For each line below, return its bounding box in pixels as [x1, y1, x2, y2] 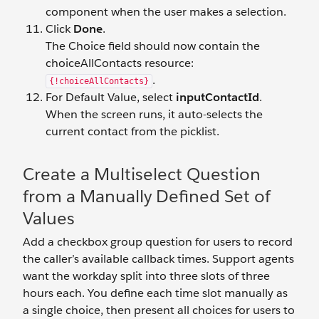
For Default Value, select [46, 89, 176, 105]
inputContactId [176, 89, 259, 105]
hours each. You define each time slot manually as [23, 285, 288, 300]
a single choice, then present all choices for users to [23, 302, 295, 318]
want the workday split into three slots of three [23, 268, 270, 283]
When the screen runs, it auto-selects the [46, 106, 263, 122]
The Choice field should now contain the [46, 38, 260, 53]
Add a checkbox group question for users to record [23, 234, 293, 249]
